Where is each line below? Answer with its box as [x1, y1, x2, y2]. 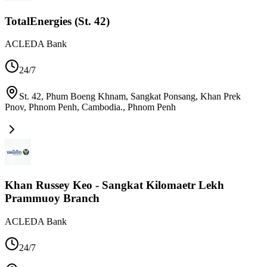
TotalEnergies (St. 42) [5, 14, 110, 27]
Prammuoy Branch [5, 191, 100, 204]
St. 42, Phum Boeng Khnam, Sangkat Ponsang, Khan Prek [19, 91, 241, 102]
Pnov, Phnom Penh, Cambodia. [5, 102, 123, 113]
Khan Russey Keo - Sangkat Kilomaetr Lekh [5, 178, 224, 191]
